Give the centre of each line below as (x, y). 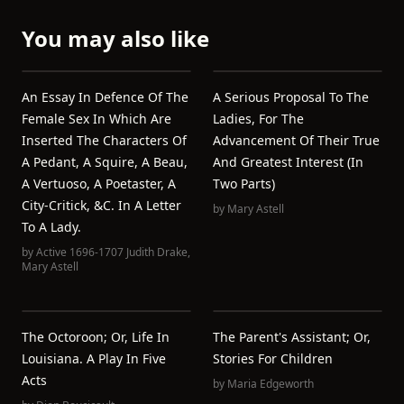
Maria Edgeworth (271, 384)
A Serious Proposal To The (291, 97)
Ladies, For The (258, 119)
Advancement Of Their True (296, 140)
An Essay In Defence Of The (105, 97)
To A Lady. (51, 227)
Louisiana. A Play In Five (94, 358)
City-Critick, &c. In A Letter (101, 205)
